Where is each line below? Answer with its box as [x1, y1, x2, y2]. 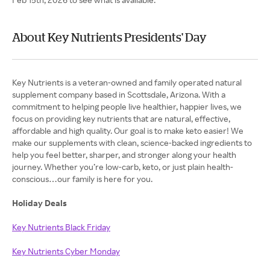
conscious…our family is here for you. [12, 174, 152, 184]
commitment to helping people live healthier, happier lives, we [12, 101, 242, 112]
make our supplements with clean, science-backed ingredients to [12, 137, 252, 148]
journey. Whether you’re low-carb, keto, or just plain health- [12, 162, 233, 172]
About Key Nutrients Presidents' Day [12, 30, 207, 45]
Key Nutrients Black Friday [12, 222, 110, 233]
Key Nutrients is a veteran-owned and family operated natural [12, 77, 242, 88]
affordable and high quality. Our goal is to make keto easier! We [12, 125, 243, 136]
